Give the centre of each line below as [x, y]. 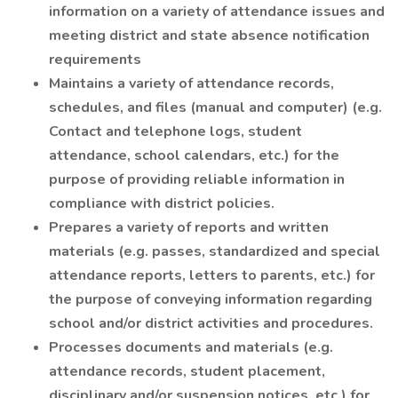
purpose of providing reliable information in [197, 179]
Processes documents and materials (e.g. [191, 347]
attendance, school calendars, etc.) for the [194, 155]
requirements [95, 60]
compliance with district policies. [162, 203]
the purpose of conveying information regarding [211, 299]
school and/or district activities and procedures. [211, 323]
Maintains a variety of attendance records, [191, 84]
